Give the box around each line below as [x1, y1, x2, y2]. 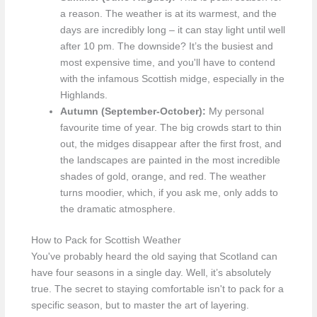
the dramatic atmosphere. [59, 204, 175, 215]
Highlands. [59, 90, 108, 101]
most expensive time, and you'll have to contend [59, 57, 275, 69]
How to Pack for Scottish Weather [30, 234, 181, 246]
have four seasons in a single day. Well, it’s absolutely [30, 267, 271, 278]
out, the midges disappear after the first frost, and [59, 139, 282, 150]
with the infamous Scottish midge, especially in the [59, 74, 284, 85]
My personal [205, 106, 264, 117]
